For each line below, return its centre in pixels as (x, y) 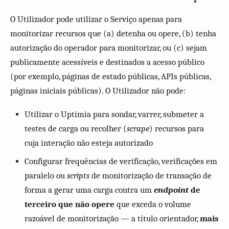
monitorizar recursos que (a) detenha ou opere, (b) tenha (113, 33)
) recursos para (177, 129)
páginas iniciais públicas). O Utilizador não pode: (98, 91)
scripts (78, 176)
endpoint (171, 190)
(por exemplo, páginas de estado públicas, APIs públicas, (110, 76)
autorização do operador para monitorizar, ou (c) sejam (109, 48)
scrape (138, 129)
